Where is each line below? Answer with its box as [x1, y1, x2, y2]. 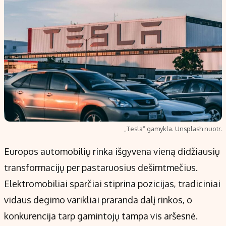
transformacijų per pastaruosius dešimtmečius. [4, 162, 198, 174]
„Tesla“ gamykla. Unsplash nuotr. [124, 125, 222, 133]
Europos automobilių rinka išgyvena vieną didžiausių [4, 146, 220, 157]
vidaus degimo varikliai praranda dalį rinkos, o [4, 194, 192, 206]
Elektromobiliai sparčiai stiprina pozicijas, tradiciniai [4, 178, 220, 190]
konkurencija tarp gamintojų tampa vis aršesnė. [4, 210, 198, 222]
